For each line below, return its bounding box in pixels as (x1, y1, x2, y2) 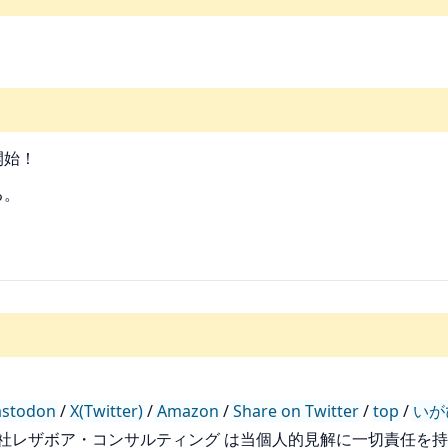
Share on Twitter (233, 400, 359, 422)
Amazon (157, 400, 219, 422)
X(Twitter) (70, 400, 143, 422)
